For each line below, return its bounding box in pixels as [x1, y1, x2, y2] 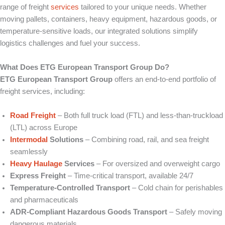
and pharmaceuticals [10, 196, 78, 204]
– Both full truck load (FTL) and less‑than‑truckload [56, 111, 223, 120]
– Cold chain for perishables [130, 184, 223, 192]
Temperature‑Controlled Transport [10, 184, 130, 192]
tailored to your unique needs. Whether [79, 3, 206, 11]
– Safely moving [167, 208, 222, 216]
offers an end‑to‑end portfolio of [113, 75, 216, 83]
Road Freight [10, 111, 56, 120]
